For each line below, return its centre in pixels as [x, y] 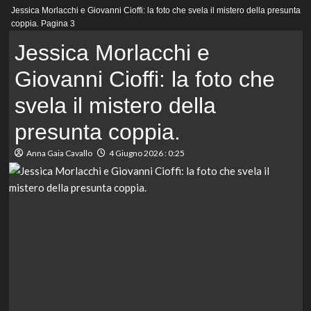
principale [46, 20]
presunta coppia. [97, 132]
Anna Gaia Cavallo [59, 153]
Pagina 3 [58, 24]
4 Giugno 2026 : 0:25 [146, 153]
